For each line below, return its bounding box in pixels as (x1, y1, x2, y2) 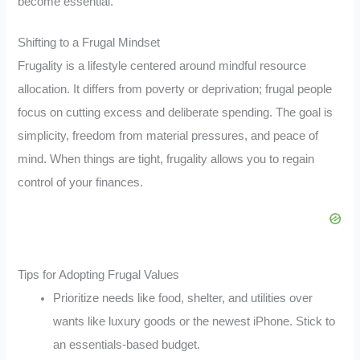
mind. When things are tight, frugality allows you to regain (18, 152, 315, 166)
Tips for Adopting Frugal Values (18, 268, 180, 282)
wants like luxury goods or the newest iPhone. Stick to (53, 315, 336, 329)
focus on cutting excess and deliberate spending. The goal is (18, 105, 333, 119)
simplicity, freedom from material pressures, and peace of (18, 129, 319, 142)
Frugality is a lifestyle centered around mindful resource (18, 59, 307, 72)
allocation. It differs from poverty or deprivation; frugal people (18, 82, 333, 96)
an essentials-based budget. (53, 338, 201, 352)
